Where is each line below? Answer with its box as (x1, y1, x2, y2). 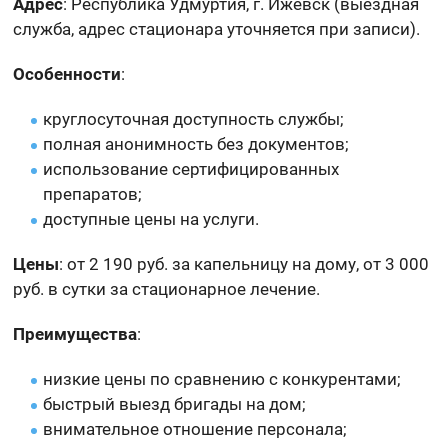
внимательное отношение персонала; (43, 418, 348, 439)
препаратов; (43, 183, 143, 204)
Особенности (13, 63, 122, 84)
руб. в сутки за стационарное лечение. (13, 278, 321, 299)
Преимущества (13, 323, 138, 344)
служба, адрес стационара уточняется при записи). (13, 18, 421, 39)
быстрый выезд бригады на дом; (43, 393, 307, 414)
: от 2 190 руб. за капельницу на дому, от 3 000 (59, 253, 430, 274)
